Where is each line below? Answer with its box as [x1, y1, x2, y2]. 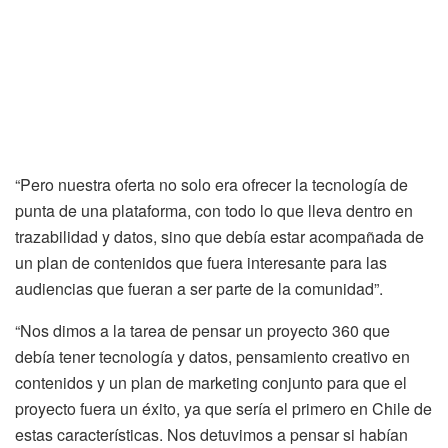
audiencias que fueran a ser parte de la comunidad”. [15, 277, 383, 301]
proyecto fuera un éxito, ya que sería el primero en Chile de [15, 397, 432, 421]
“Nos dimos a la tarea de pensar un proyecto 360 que [15, 319, 390, 343]
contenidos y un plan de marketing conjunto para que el [15, 371, 407, 395]
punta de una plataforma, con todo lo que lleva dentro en [15, 199, 413, 223]
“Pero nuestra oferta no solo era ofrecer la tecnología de [15, 173, 408, 197]
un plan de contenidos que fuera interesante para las [15, 251, 387, 275]
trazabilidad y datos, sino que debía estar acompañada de [15, 225, 424, 249]
